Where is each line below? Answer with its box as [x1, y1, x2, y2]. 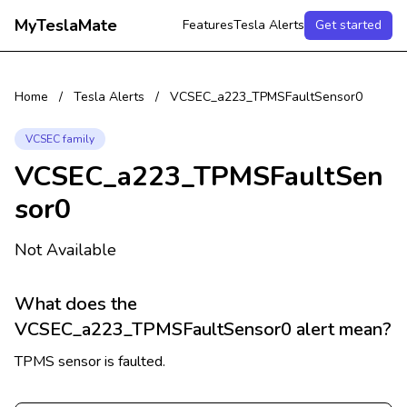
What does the [15, 292, 137, 316]
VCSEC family [25, 132, 94, 146]
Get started [315, 16, 382, 34]
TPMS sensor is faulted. [15, 352, 165, 372]
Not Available [15, 239, 116, 261]
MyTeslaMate [15, 15, 117, 36]
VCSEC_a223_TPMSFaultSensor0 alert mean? [15, 317, 392, 342]
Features [183, 16, 233, 34]
